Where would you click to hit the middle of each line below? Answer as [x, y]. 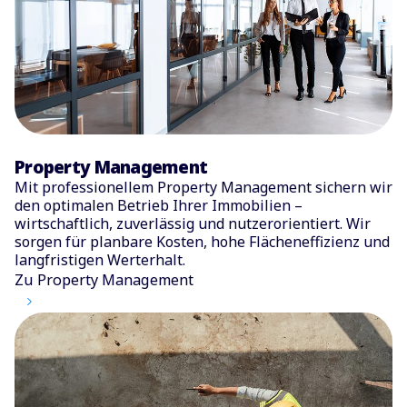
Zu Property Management [104, 280]
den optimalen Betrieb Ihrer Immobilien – [159, 206]
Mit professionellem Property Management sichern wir [203, 188]
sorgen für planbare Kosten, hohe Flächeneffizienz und [202, 242]
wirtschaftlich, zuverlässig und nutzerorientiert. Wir [193, 224]
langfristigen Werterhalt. [100, 260]
